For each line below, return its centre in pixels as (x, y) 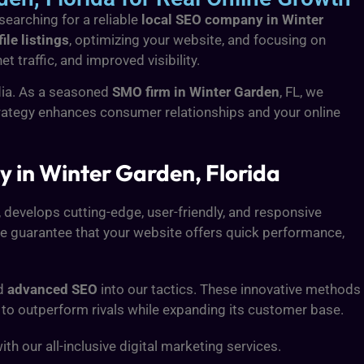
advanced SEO (52, 290)
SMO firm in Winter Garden (196, 92)
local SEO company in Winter (232, 19)
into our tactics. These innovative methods (229, 290)
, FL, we (301, 92)
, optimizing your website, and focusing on (197, 39)
